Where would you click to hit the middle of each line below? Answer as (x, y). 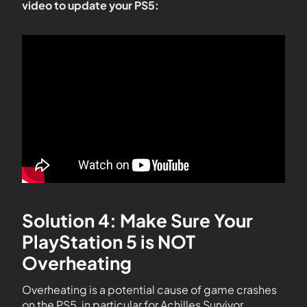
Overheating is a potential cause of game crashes (149, 290)
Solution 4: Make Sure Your (137, 221)
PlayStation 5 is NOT (109, 242)
